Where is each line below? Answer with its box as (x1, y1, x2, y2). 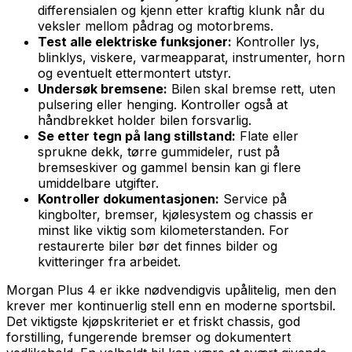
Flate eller (236, 127, 299, 144)
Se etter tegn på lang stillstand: (38, 127, 236, 144)
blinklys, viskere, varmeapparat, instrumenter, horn (38, 49, 345, 65)
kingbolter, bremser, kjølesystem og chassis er (38, 206, 313, 222)
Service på (219, 190, 287, 207)
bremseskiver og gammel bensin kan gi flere (38, 159, 301, 175)
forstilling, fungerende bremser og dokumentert (6, 328, 291, 345)
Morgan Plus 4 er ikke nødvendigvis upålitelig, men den (6, 281, 336, 298)
